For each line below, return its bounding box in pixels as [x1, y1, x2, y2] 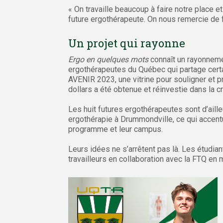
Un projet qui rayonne [68, 35, 185, 50]
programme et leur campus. [68, 124, 163, 134]
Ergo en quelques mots [68, 54, 148, 64]
